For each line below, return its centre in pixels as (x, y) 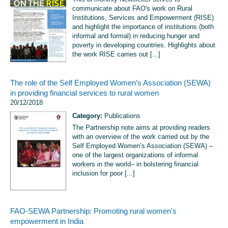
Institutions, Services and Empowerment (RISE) (143, 17)
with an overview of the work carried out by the (141, 137)
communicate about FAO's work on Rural (132, 8)
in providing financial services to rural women (84, 93)
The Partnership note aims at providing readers (141, 128)
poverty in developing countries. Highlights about (144, 45)
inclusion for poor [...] (104, 174)
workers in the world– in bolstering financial (135, 164)
